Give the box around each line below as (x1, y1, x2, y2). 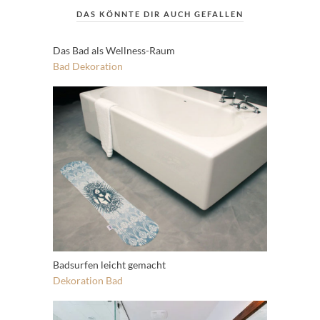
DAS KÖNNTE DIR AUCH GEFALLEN (76, 9, 244, 19)
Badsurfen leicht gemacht (53, 258, 166, 271)
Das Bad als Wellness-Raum (53, 44, 175, 57)
